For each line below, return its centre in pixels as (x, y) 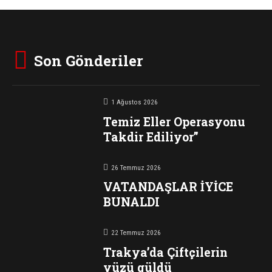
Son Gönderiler (89, 61)
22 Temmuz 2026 (136, 233)
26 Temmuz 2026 (136, 168)
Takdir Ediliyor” (151, 137)
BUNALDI (131, 202)
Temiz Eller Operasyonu (174, 121)
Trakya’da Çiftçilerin (165, 252)
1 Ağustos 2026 (134, 103)
